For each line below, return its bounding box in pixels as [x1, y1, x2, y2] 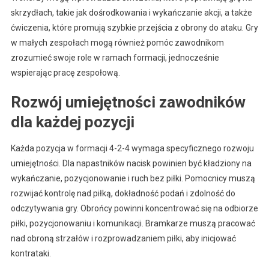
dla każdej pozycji [10, 112, 134, 131]
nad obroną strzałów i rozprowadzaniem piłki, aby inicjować [10, 233, 236, 243]
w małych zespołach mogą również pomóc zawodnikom [10, 37, 224, 47]
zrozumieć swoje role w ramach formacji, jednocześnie [10, 52, 219, 62]
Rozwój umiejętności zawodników [10, 92, 246, 111]
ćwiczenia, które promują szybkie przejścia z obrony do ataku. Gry [10, 22, 258, 32]
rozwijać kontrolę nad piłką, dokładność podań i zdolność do [10, 188, 235, 198]
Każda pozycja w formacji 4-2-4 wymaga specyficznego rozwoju [10, 143, 254, 153]
